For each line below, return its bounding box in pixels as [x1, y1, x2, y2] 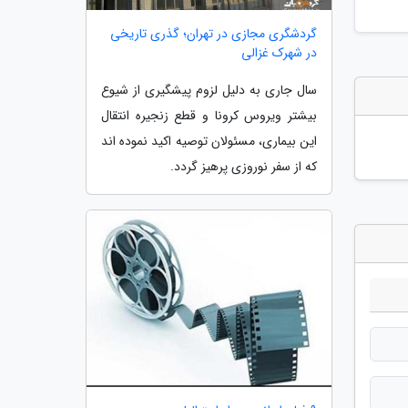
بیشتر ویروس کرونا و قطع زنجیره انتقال [101, 106, 317, 127]
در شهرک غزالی [241, 43, 317, 64]
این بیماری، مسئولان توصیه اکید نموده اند [101, 131, 317, 152]
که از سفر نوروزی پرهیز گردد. [170, 157, 317, 178]
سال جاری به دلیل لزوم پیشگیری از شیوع [101, 80, 317, 101]
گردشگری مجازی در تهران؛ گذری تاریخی [110, 24, 317, 45]
